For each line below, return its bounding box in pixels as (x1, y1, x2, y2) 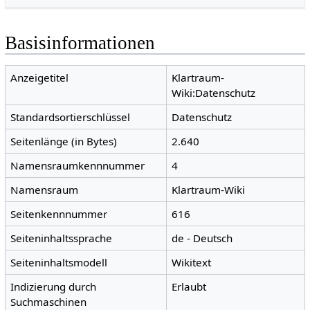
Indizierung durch (10, 280, 97, 294)
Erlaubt (172, 280, 207, 294)
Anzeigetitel (10, 71, 69, 85)
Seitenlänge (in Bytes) (10, 134, 118, 149)
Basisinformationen (4, 33, 155, 54)
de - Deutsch (172, 231, 233, 246)
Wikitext (172, 255, 212, 270)
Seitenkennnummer (10, 207, 108, 221)
